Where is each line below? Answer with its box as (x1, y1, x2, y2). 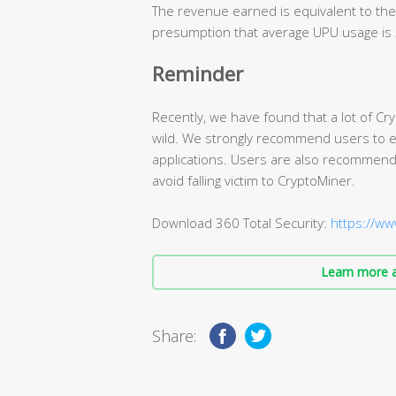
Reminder (152, 59, 243, 88)
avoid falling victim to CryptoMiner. (152, 171, 355, 189)
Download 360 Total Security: (152, 213, 331, 232)
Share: (152, 324, 196, 346)
